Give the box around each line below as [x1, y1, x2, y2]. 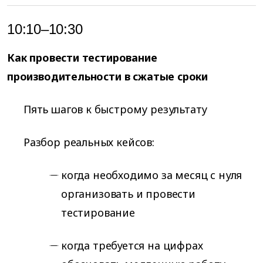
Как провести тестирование [7, 50, 157, 65]
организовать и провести [61, 186, 195, 201]
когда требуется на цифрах [61, 238, 203, 252]
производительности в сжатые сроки [7, 69, 208, 83]
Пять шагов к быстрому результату [23, 102, 208, 116]
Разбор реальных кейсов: [23, 134, 154, 149]
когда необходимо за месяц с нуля [61, 167, 242, 182]
